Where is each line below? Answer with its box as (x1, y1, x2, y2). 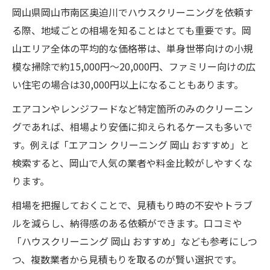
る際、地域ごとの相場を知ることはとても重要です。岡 (12, 23, 251, 37)
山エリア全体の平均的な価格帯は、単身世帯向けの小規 (12, 41, 253, 55)
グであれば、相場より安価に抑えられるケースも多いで (12, 119, 253, 134)
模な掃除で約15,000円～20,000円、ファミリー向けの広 (12, 59, 256, 74)
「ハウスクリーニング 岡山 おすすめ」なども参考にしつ (12, 234, 257, 248)
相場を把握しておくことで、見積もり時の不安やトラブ (12, 198, 253, 212)
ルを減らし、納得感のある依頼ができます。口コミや (12, 216, 242, 230)
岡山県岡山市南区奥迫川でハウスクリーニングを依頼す (12, 5, 253, 19)
